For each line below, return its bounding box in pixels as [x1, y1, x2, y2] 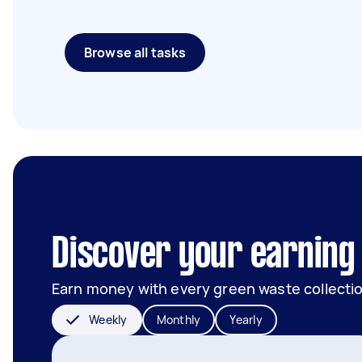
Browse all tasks [84, 44, 187, 61]
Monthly [156, 312, 201, 327]
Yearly [229, 312, 263, 327]
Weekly [89, 312, 128, 327]
